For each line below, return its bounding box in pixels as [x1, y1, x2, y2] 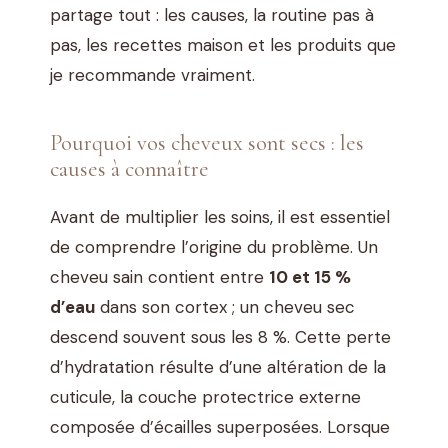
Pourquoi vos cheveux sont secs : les [50, 129, 364, 157]
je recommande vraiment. [50, 64, 255, 87]
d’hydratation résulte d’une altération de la [50, 356, 386, 379]
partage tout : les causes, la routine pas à [50, 4, 374, 27]
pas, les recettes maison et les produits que [50, 34, 396, 57]
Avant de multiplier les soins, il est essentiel [50, 206, 390, 229]
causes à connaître [50, 155, 209, 183]
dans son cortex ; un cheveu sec [95, 296, 355, 319]
